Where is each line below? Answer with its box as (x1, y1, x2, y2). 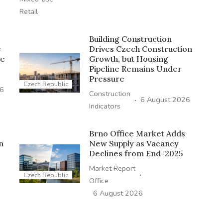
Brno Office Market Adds (89, 128, 185, 138)
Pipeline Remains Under (89, 63, 182, 74)
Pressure (89, 73, 124, 84)
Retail (19, 6, 38, 16)
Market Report (89, 163, 135, 173)
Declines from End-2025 (89, 148, 183, 158)
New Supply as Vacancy (89, 138, 179, 148)
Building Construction (89, 33, 172, 44)
